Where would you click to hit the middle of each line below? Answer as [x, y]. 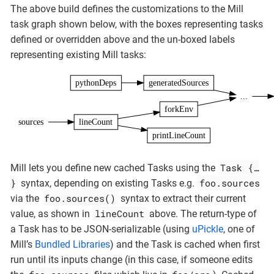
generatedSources [179, 83]
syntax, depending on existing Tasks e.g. [107, 183]
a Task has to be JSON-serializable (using [101, 229]
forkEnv [179, 109]
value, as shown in [51, 214]
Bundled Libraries [72, 245]
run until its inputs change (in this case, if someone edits [131, 260]
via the [26, 199]
